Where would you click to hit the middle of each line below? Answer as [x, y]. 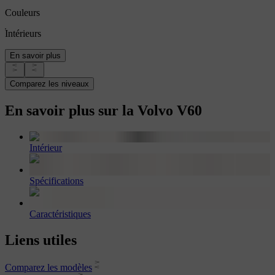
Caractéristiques [60, 214]
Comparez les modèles [48, 267]
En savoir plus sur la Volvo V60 [103, 111]
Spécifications [56, 181]
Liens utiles [41, 240]
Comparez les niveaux [49, 84]
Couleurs [22, 13]
